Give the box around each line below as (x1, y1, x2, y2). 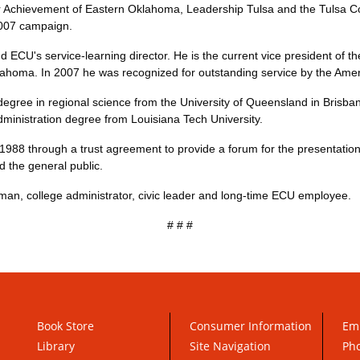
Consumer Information (190, 318, 312, 333)
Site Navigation (190, 338, 271, 354)
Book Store (37, 318, 94, 333)
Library (37, 338, 75, 354)
